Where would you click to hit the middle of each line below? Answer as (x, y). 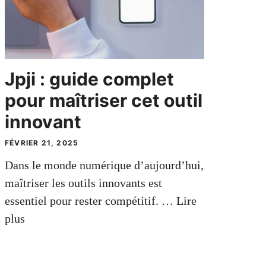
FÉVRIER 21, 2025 (42, 142)
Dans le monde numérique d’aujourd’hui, (104, 165)
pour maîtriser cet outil (103, 100)
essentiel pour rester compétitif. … (90, 200)
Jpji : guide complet (89, 79)
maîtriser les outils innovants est (83, 183)
